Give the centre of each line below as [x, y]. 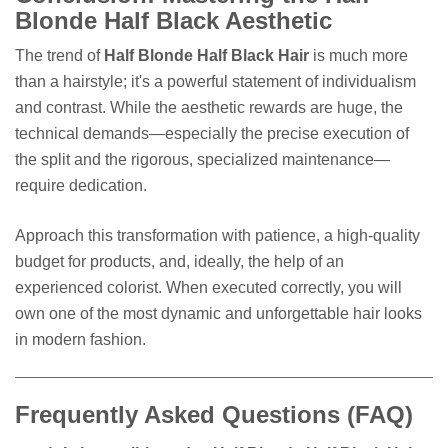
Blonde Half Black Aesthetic [173, 20]
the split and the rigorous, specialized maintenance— [202, 160]
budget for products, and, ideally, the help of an [179, 262]
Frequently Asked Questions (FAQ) [214, 415]
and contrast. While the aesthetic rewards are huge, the [209, 108]
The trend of [59, 56]
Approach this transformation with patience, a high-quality [217, 236]
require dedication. [81, 186]
